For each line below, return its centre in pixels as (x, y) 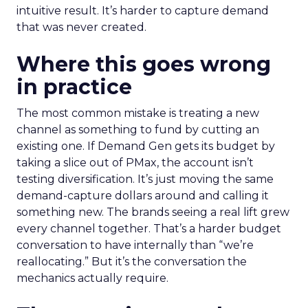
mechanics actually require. (92, 278)
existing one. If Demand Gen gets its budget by (146, 146)
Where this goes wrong (144, 64)
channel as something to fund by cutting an (138, 130)
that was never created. (81, 27)
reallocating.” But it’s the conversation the (132, 262)
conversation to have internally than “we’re (135, 245)
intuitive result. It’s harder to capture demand (143, 11)
